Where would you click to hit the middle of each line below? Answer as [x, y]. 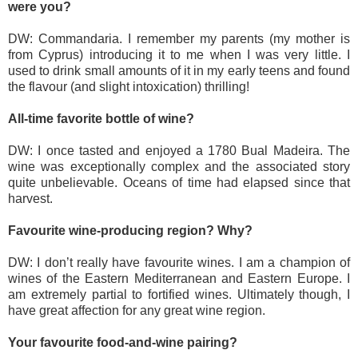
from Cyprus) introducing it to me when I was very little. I [179, 54]
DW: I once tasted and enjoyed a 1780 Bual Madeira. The [179, 150]
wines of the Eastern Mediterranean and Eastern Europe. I [179, 278]
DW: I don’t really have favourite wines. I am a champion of [179, 262]
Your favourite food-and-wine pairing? [123, 342]
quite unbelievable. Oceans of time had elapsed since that [179, 182]
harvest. [30, 198]
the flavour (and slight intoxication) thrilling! [129, 86]
